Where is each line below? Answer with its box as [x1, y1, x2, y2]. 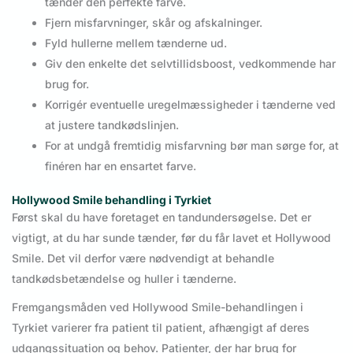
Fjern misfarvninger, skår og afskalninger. [45, 15, 262, 29]
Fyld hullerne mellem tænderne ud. [45, 35, 227, 50]
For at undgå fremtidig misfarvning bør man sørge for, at [45, 138, 339, 152]
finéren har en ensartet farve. [45, 158, 196, 173]
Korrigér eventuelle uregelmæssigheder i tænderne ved [45, 97, 336, 111]
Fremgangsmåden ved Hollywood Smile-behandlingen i [12, 300, 303, 314]
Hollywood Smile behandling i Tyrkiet [12, 192, 211, 206]
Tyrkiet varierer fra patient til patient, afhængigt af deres [12, 321, 310, 335]
